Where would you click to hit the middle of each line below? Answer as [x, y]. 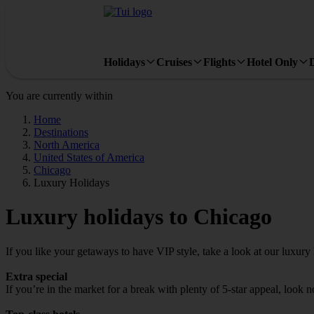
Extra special [36, 276]
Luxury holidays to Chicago [139, 217]
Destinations [61, 132]
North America [67, 145]
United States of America [89, 157]
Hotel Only [272, 62]
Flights [219, 62]
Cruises [174, 62]
